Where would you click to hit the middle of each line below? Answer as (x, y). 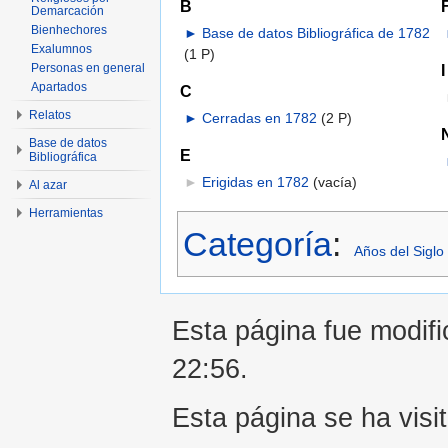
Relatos (50, 115)
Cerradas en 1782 (259, 118)
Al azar (48, 185)
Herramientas (66, 213)
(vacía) (334, 182)
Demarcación (67, 11)
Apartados (59, 87)
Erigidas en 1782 (255, 182)
